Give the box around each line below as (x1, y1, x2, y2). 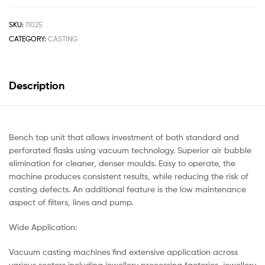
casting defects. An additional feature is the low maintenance (9, 184, 246, 195)
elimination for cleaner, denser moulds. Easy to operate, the (9, 158, 235, 169)
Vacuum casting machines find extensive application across (9, 247, 238, 257)
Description (9, 79, 64, 93)
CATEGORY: (9, 34, 48, 43)
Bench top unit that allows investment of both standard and (9, 132, 239, 143)
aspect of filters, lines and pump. (9, 197, 133, 208)
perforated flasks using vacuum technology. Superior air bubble (9, 145, 251, 156)
